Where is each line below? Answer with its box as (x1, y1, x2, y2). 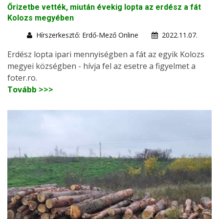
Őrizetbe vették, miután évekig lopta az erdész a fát (7, 2, 201, 12)
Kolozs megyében (7, 13, 74, 22)
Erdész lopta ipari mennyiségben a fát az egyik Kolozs (7, 48, 204, 60)
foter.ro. (7, 72, 37, 83)
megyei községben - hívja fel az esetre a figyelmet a (7, 60, 196, 71)
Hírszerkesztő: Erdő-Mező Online (36, 30, 138, 40)
